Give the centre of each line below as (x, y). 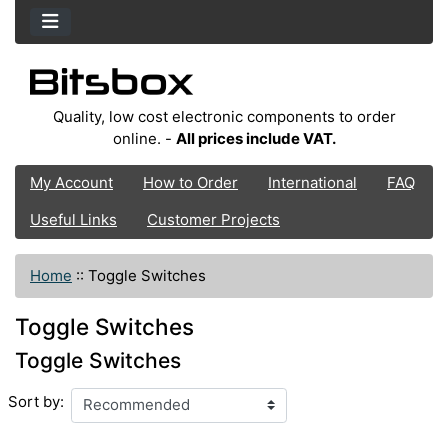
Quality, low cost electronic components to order (224, 116)
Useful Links (73, 220)
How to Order (190, 183)
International (312, 183)
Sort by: (35, 402)
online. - (144, 138)
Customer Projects (213, 220)
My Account (71, 183)
